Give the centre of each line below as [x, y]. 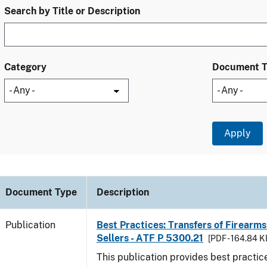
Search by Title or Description [72, 11]
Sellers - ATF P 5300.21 [150, 238]
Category [25, 67]
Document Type [41, 192]
